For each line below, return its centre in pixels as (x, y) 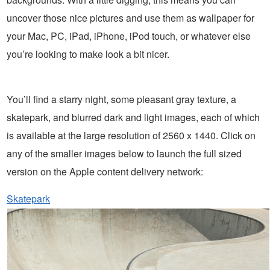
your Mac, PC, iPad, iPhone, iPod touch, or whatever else (129, 36)
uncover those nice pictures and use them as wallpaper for (130, 18)
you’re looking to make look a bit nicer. (88, 54)
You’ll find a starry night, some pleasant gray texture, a (121, 99)
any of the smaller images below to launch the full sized (124, 154)
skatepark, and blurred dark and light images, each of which (133, 118)
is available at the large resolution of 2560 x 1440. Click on (131, 136)
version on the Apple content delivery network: (105, 172)
